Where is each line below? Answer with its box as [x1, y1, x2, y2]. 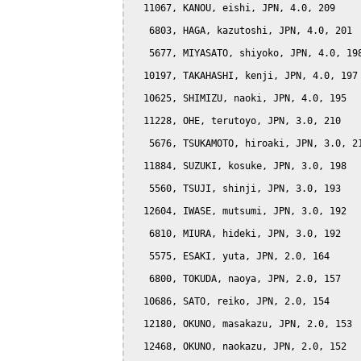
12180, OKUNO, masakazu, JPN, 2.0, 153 [132, 317, 352, 330]
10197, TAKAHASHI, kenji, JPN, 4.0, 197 [132, 69, 358, 81]
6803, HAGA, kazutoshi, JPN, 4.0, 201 [132, 24, 352, 36]
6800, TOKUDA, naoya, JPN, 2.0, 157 [132, 272, 341, 284]
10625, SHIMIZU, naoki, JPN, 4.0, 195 [132, 92, 346, 104]
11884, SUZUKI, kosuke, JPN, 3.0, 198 [132, 160, 346, 172]
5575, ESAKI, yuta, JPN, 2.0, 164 [132, 250, 330, 262]
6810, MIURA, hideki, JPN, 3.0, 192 [132, 227, 341, 239]
